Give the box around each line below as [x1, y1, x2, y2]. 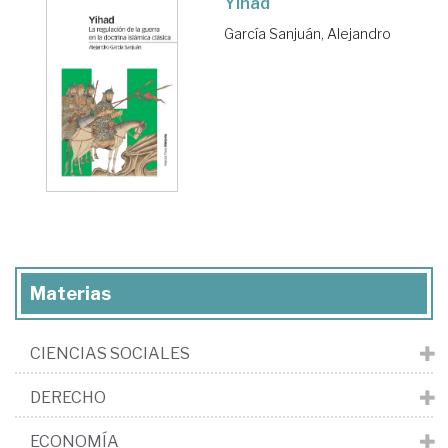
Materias [30, 282, 111, 304]
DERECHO [30, 387, 106, 407]
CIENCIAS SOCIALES [30, 343, 190, 363]
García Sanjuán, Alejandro [224, 24, 391, 42]
